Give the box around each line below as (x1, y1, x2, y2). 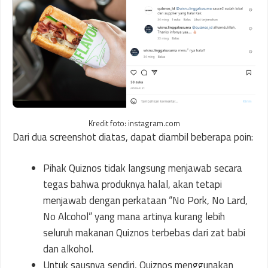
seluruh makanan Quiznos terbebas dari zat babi (43, 225, 245, 241)
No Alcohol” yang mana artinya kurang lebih (43, 209, 225, 225)
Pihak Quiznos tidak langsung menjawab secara (43, 160, 242, 176)
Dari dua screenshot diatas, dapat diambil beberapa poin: (13, 129, 253, 145)
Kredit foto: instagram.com (88, 117, 180, 129)
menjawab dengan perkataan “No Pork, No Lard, (43, 193, 248, 209)
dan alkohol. (43, 241, 93, 257)
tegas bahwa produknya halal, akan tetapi (43, 176, 222, 193)
